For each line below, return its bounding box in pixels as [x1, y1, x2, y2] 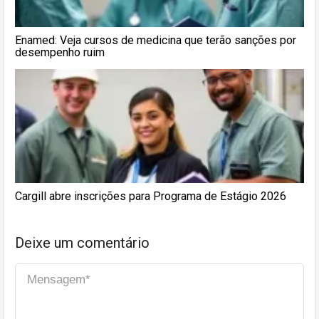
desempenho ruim [15, 45, 105, 59]
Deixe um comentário [15, 234, 150, 251]
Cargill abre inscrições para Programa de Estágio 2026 [15, 189, 286, 203]
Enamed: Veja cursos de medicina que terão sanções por [15, 33, 296, 47]
